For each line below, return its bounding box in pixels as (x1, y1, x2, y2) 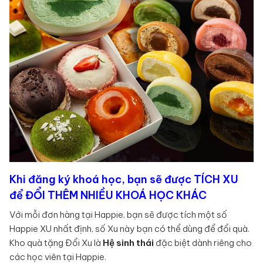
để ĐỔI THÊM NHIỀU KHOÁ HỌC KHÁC (9, 188, 207, 203)
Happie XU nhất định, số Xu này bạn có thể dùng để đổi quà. (9, 223, 249, 235)
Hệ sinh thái (103, 237, 154, 249)
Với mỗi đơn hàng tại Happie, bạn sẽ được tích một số (9, 209, 227, 221)
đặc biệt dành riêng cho (154, 237, 252, 249)
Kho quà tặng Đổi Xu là (9, 237, 103, 249)
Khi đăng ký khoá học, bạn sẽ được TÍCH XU (9, 173, 238, 187)
